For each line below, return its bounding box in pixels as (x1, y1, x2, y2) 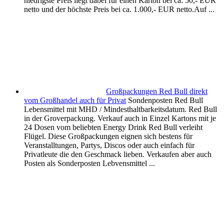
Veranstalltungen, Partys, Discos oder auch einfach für (24, 141, 194, 150)
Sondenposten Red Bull (128, 96, 203, 105)
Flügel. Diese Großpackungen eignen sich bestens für (24, 132, 192, 141)
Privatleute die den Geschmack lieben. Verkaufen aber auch (24, 150, 211, 159)
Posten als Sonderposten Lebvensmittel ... (24, 159, 155, 168)
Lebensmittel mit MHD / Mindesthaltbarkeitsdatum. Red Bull (24, 105, 217, 114)
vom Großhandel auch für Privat (24, 96, 126, 105)
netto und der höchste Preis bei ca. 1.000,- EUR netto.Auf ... (24, 5, 214, 14)
